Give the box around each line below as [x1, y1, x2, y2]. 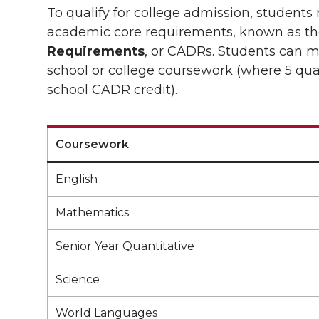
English [56, 172, 98, 186]
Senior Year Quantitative [56, 239, 194, 253]
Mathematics [56, 206, 129, 219]
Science [56, 273, 100, 286]
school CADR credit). [47, 82, 177, 98]
